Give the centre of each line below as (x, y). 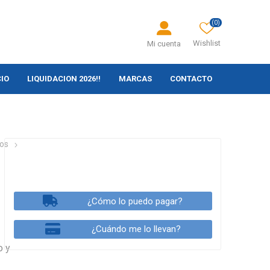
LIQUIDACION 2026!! (64, 79)
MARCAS (136, 79)
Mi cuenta (164, 44)
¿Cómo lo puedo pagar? (135, 201)
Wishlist (207, 43)
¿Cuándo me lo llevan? (136, 229)
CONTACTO (191, 79)
